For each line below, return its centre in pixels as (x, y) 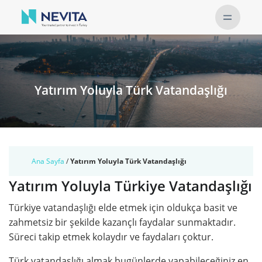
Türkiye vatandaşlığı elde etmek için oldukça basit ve (123, 208)
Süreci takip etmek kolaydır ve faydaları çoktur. (111, 237)
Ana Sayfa (48, 161)
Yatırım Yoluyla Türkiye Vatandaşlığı (130, 186)
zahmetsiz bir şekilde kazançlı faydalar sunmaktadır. (122, 222)
